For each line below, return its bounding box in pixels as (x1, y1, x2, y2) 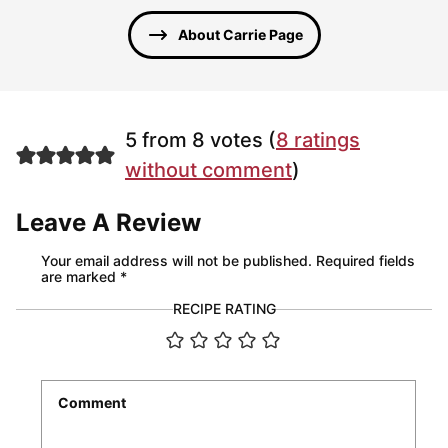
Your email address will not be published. (41, 252, 312, 270)
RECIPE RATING (172, 300, 276, 318)
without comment (124, 158, 292, 183)
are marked (41, 268, 120, 286)
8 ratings (275, 128, 360, 153)
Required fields (316, 252, 415, 270)
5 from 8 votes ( (124, 128, 276, 153)
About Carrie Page (177, 26, 303, 44)
